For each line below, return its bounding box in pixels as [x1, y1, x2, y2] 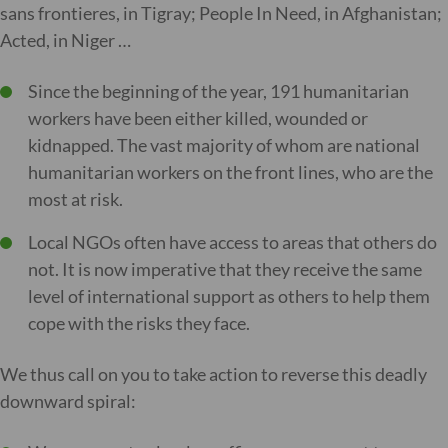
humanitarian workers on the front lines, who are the [28, 161, 433, 183]
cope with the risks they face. [28, 312, 250, 334]
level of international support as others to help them [28, 285, 430, 307]
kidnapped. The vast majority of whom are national [28, 134, 420, 156]
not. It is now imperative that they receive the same [28, 258, 422, 280]
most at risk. [28, 188, 123, 210]
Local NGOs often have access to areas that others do [28, 231, 437, 253]
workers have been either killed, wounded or [28, 107, 368, 129]
